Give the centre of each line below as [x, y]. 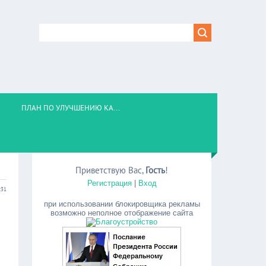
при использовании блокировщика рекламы [122, 204]
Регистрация [109, 183]
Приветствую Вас [109, 170]
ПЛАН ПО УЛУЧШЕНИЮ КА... [71, 108]
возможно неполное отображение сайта [122, 213]
